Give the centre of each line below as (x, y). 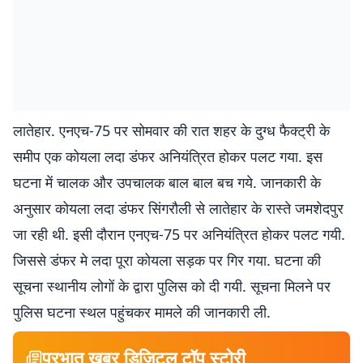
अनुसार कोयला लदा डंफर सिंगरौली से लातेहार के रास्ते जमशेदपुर (178, 208)
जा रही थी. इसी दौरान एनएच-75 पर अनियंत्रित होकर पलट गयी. (179, 234)
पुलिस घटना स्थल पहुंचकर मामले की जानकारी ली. (142, 312)
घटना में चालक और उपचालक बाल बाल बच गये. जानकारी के (167, 182)
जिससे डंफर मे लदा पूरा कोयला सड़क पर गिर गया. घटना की (167, 260)
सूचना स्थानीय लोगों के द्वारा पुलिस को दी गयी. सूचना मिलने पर (172, 286)
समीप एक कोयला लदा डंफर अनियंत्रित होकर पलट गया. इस (168, 156)
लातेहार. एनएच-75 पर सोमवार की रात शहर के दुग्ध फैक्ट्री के (171, 130)
